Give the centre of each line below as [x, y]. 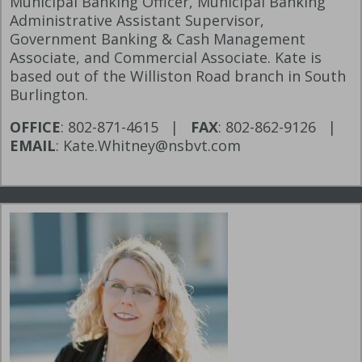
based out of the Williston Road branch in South [178, 76]
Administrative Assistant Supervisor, [137, 21]
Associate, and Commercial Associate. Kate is [166, 58]
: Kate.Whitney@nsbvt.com [148, 146]
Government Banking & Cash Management [158, 39]
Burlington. [49, 95]
